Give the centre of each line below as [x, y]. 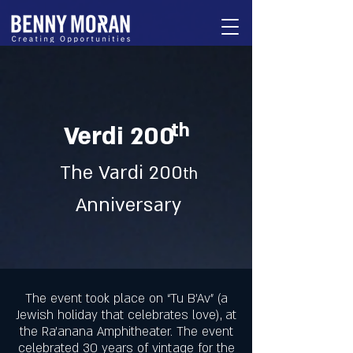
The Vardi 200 [121, 173]
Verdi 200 [119, 136]
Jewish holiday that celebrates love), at [126, 315]
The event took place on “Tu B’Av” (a [126, 299]
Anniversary [128, 205]
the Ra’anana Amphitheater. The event [126, 332]
